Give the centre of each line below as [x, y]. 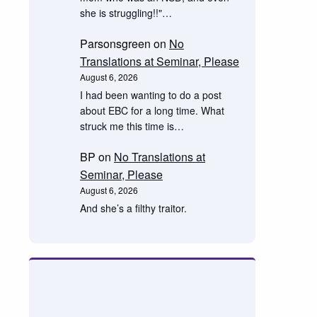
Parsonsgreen [115, 43]
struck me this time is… [132, 126]
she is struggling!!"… [126, 13]
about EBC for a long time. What [152, 110]
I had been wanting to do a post [150, 94]
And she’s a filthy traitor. [133, 208]
